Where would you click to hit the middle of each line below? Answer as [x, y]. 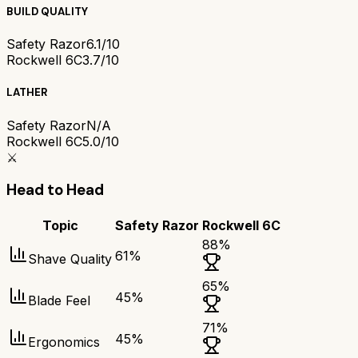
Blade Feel [59, 301]
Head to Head [55, 190]
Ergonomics [64, 342]
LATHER [27, 93]
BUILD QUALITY [47, 12]
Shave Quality [70, 259]
